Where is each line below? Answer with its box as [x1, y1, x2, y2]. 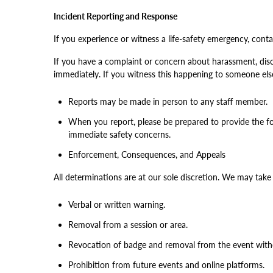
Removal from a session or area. [68, 219, 188, 230]
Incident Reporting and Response [54, 11, 177, 21]
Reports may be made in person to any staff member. [68, 96, 268, 107]
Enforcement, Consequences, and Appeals [68, 149, 225, 160]
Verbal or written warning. [68, 199, 165, 210]
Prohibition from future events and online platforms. [68, 260, 264, 270]
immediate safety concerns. [68, 129, 171, 140]
